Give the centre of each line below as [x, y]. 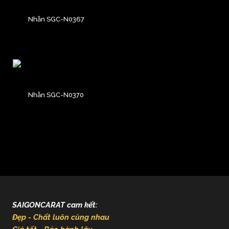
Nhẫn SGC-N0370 [56, 95]
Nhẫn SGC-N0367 [56, 19]
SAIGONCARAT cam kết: [55, 205]
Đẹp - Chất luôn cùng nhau [61, 217]
